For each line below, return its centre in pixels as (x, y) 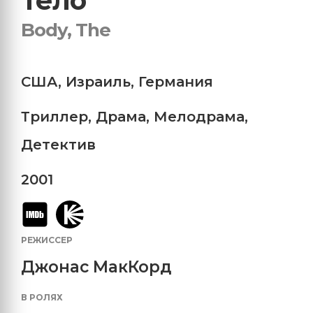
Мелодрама (199, 116)
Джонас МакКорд (96, 267)
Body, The (66, 30)
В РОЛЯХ (42, 297)
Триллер (54, 116)
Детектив (58, 144)
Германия (176, 81)
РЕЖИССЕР (47, 240)
